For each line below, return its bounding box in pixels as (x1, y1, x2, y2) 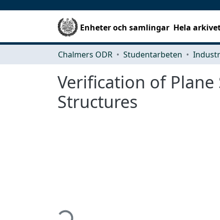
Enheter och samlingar (80, 22, 170, 33)
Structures (57, 90, 137, 113)
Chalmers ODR (58, 49, 112, 60)
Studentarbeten (123, 49, 182, 60)
